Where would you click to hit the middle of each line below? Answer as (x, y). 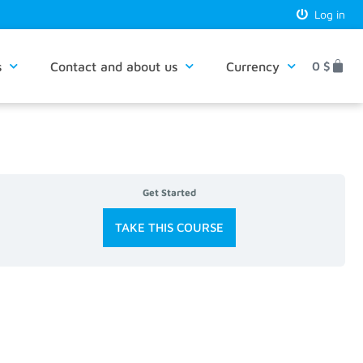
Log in (327, 14)
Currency (253, 66)
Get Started (170, 193)
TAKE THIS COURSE (170, 228)
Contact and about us (114, 66)
